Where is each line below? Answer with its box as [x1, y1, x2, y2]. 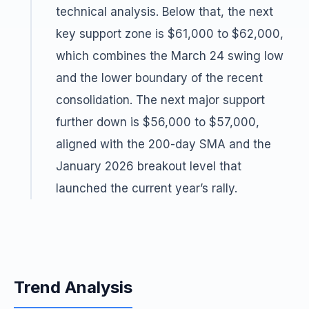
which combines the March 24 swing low [56, 49, 283, 63]
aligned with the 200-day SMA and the [56, 137, 271, 151]
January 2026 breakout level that [56, 159, 241, 173]
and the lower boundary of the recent [56, 71, 263, 85]
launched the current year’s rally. [56, 181, 237, 195]
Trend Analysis [14, 277, 132, 297]
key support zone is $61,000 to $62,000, [56, 27, 283, 41]
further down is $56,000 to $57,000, [56, 115, 259, 129]
